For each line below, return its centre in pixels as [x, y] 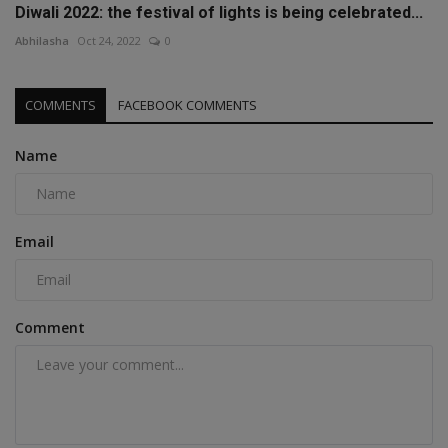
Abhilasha [42, 40]
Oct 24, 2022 [109, 40]
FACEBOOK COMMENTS [187, 104]
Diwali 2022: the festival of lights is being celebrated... [219, 12]
